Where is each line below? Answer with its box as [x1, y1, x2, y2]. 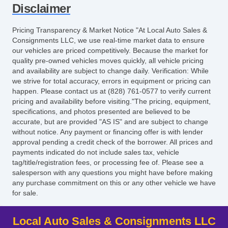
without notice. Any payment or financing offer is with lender [12, 128, 203, 136]
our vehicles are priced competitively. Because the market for [12, 46, 208, 55]
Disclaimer [12, 2, 70, 16]
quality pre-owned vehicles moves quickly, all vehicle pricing [12, 56, 204, 65]
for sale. [12, 189, 38, 197]
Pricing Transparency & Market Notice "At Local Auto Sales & [12, 26, 207, 35]
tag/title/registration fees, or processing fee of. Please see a [12, 158, 204, 167]
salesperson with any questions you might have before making [12, 168, 213, 177]
